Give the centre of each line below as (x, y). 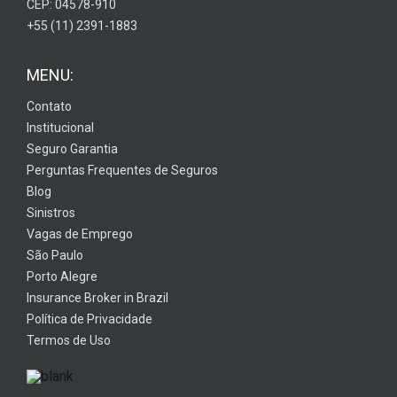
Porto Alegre (62, 276)
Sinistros (51, 212)
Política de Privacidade (89, 319)
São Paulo (54, 255)
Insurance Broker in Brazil (97, 297)
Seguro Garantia (72, 148)
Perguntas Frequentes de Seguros (122, 170)
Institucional (60, 127)
